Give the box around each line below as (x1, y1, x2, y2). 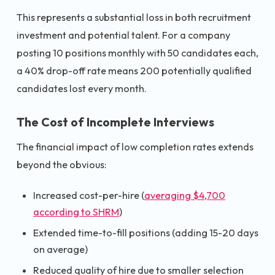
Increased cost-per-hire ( (33, 189, 144, 202)
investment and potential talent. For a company (17, 29, 230, 42)
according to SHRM (33, 206, 119, 219)
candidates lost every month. (17, 82, 147, 95)
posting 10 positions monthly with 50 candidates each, (17, 47, 258, 60)
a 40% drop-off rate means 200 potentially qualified (17, 64, 252, 77)
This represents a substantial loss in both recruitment (17, 11, 251, 24)
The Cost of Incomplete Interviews (17, 114, 214, 130)
